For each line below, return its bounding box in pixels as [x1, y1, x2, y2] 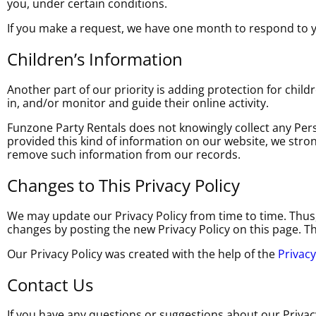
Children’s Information [7, 47, 183, 71]
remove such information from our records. [7, 146, 241, 162]
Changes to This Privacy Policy [7, 173, 240, 197]
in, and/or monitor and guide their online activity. [7, 95, 269, 111]
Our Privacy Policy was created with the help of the [7, 245, 278, 262]
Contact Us [7, 272, 93, 296]
